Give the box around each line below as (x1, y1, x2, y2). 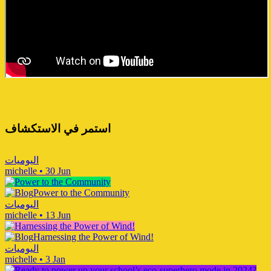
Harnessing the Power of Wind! (33, 231, 154, 242)
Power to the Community (33, 187, 129, 198)
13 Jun (45, 209, 71, 220)
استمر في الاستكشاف (5, 122, 111, 135)
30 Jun (45, 165, 71, 176)
